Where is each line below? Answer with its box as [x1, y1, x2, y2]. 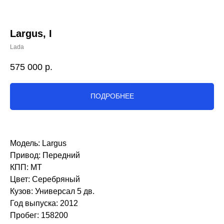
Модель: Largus [10, 138, 66, 147]
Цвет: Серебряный [10, 174, 80, 183]
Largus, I [10, 28, 52, 39]
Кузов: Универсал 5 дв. [10, 186, 94, 195]
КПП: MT [10, 162, 42, 171]
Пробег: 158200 [10, 210, 68, 219]
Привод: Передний [10, 150, 80, 159]
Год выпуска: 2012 [10, 198, 78, 207]
